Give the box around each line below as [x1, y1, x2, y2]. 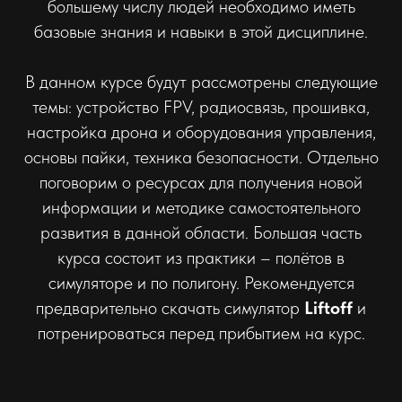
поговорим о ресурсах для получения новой [39, 171, 363, 193]
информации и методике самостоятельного [41, 197, 361, 218]
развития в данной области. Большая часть [40, 222, 362, 243]
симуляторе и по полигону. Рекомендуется [48, 272, 354, 293]
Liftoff [304, 297, 353, 319]
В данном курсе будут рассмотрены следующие [24, 71, 378, 92]
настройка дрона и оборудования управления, [26, 121, 376, 143]
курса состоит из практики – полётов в [57, 247, 345, 268]
